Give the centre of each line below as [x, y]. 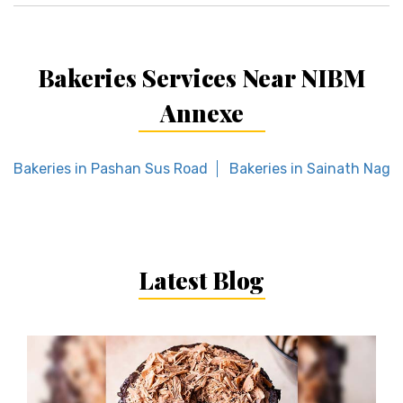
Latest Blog [201, 281]
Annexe [201, 113]
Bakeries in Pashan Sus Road [111, 169]
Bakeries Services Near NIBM [201, 78]
